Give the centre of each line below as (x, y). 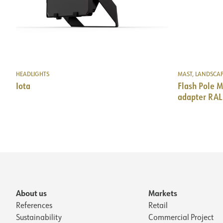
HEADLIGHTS (33, 74)
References (34, 205)
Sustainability (39, 217)
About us (31, 193)
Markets (163, 193)
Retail (158, 205)
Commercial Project (181, 217)
